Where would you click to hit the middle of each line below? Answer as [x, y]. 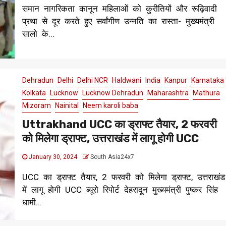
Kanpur [176, 80]
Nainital [67, 106]
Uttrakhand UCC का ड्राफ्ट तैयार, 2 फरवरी [119, 125]
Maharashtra [168, 93]
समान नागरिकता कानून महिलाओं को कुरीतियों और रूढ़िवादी [119, 9]
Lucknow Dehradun [112, 93]
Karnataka [207, 80]
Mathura [206, 93]
